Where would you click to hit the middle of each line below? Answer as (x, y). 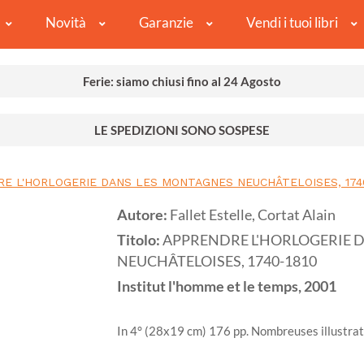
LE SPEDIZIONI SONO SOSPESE (182, 130)
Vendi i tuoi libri (292, 23)
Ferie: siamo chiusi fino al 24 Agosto (182, 82)
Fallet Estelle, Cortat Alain (253, 215)
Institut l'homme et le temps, (209, 287)
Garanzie (166, 23)
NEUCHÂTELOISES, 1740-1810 (217, 262)
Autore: (143, 215)
